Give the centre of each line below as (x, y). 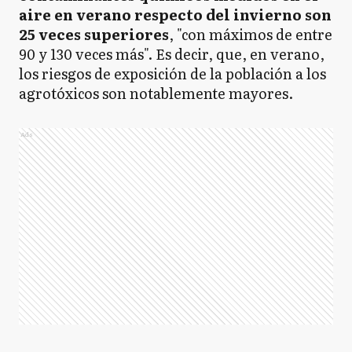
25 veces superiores (94, 34)
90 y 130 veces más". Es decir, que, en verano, (172, 54)
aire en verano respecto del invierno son (175, 15)
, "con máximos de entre (251, 34)
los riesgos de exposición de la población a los (172, 73)
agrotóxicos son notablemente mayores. (156, 93)
